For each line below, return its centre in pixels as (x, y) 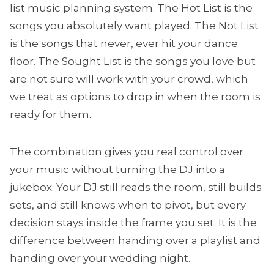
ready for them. (50, 114)
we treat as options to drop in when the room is (135, 97)
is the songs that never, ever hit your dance (124, 43)
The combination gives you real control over (127, 152)
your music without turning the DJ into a (117, 169)
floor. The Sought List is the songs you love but (133, 61)
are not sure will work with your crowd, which (129, 79)
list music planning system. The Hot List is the (131, 8)
